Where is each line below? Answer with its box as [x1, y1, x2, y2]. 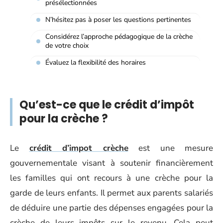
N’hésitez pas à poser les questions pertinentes [45, 15, 191, 24]
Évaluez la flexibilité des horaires [45, 58, 146, 67]
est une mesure [128, 142, 213, 154]
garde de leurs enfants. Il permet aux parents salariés [10, 187, 213, 199]
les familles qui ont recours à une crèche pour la [10, 172, 213, 184]
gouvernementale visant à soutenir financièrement [10, 157, 213, 169]
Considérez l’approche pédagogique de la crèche [45, 32, 193, 41]
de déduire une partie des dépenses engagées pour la [10, 202, 213, 214]
